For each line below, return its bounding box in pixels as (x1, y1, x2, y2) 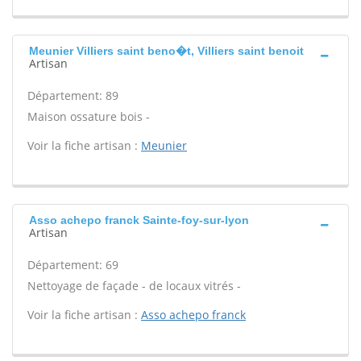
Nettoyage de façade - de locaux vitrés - (27, 278, 241, 293)
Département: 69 (27, 257, 118, 272)
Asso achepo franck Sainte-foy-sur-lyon (29, 214, 249, 226)
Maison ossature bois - (27, 109, 150, 124)
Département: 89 (27, 88, 118, 103)
